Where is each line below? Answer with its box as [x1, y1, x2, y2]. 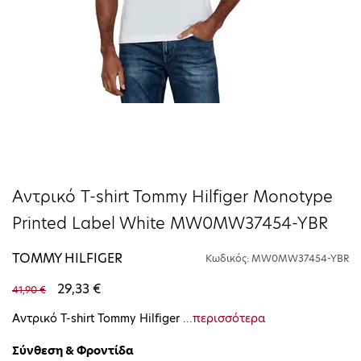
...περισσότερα [183, 309, 265, 326]
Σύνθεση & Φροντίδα [12, 342, 134, 359]
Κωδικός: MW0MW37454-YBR [205, 251, 349, 265]
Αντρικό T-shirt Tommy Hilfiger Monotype [12, 185, 333, 208]
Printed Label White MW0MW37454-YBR [12, 211, 328, 234]
